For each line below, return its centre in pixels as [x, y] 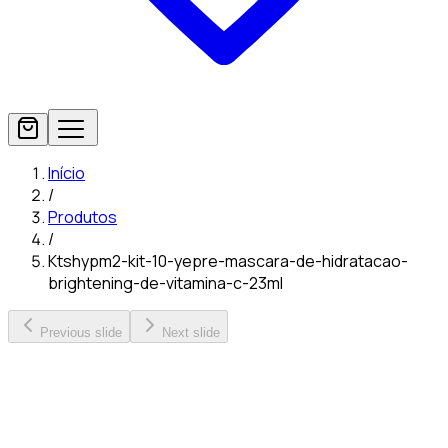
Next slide [191, 332]
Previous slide [81, 332]
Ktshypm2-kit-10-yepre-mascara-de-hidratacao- [228, 261]
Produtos [82, 217]
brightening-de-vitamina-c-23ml [165, 283]
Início [66, 173]
